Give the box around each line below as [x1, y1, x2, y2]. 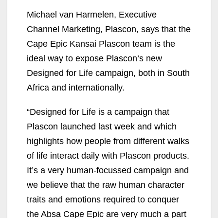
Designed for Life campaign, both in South [27, 68, 190, 78]
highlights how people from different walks [27, 136, 189, 146]
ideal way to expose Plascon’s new [27, 53, 162, 63]
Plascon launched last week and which [27, 121, 177, 131]
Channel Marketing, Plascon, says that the [27, 24, 191, 34]
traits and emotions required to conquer [27, 194, 179, 204]
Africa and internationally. [27, 82, 125, 92]
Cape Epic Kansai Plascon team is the [27, 38, 175, 49]
